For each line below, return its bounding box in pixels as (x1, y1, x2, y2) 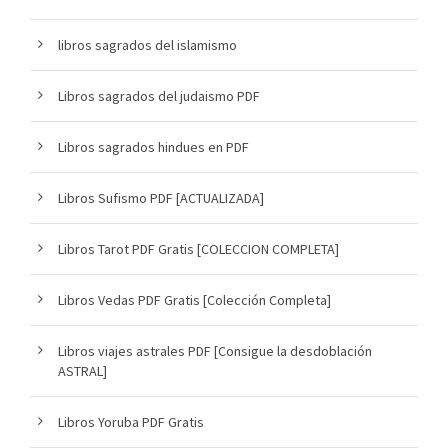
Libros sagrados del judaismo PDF (58, 86, 260, 105)
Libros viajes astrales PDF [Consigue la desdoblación (58, 341, 372, 360)
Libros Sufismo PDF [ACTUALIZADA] (58, 188, 264, 207)
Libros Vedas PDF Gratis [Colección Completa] (58, 290, 331, 309)
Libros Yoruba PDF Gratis (58, 412, 204, 431)
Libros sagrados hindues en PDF (58, 137, 249, 156)
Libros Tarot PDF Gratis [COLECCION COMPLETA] (58, 239, 339, 258)
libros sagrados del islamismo (58, 35, 237, 54)
